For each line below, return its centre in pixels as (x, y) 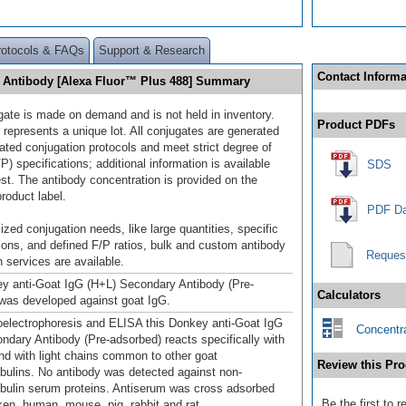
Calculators (349, 295)
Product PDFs (356, 124)
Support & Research (152, 50)
